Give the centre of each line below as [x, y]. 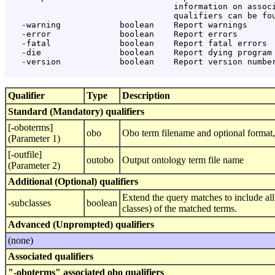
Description [146, 96]
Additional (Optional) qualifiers [73, 182]
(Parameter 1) [34, 139]
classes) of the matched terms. [180, 209]
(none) [21, 241]
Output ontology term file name [183, 160]
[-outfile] [25, 155]
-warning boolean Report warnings [127, 25]
